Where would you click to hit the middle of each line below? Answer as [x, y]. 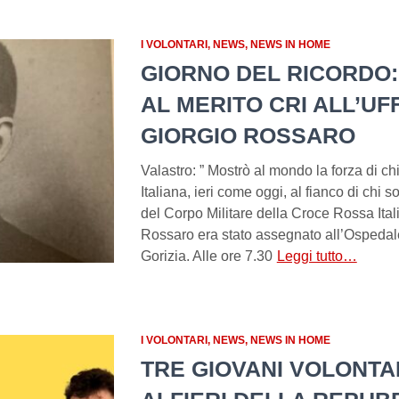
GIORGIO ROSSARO [248, 135]
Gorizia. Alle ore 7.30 [206, 256]
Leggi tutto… [317, 256]
